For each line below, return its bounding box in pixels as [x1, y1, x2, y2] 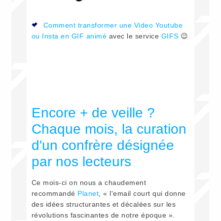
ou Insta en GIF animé [31, 32, 107, 40]
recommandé [31, 189, 78, 198]
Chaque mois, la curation [31, 121, 186, 137]
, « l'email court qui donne [99, 189, 186, 198]
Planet [77, 189, 99, 198]
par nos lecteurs [31, 154, 135, 170]
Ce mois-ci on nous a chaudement [31, 179, 147, 187]
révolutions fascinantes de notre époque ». [31, 211, 175, 220]
